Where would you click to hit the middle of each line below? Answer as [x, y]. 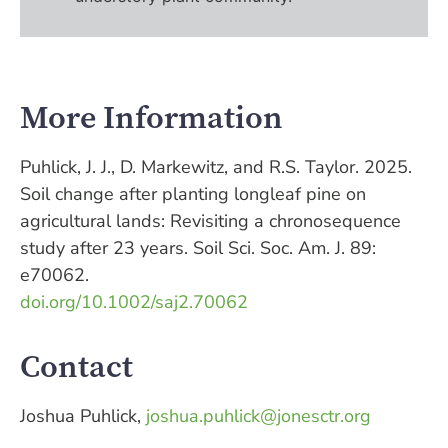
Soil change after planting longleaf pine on [193, 194]
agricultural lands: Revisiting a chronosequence [210, 221]
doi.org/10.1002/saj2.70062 [134, 302]
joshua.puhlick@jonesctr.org [258, 415]
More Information [151, 118]
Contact [76, 366]
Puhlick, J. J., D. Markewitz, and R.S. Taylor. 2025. [216, 167]
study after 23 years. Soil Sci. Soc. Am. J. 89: [198, 248]
